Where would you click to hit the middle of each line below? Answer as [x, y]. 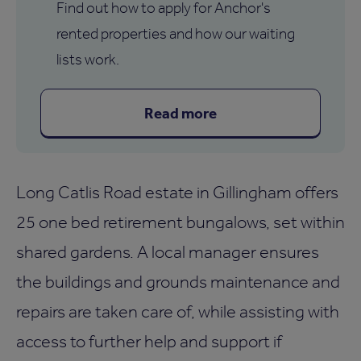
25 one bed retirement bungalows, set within [180, 221]
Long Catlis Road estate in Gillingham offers [177, 191]
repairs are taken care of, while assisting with [178, 311]
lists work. [88, 59]
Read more [180, 112]
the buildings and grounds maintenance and [178, 281]
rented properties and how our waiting [176, 33]
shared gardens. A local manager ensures [168, 251]
